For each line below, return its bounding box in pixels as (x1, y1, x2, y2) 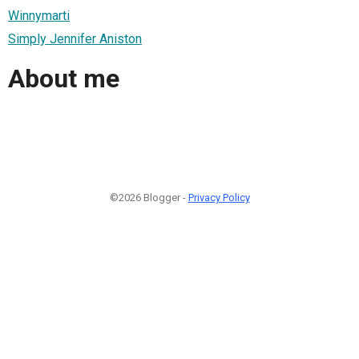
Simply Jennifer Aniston (8, 30, 142, 46)
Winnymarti (8, 7, 70, 23)
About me (8, 63, 119, 95)
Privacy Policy (188, 191, 250, 204)
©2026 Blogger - (109, 191, 188, 204)
